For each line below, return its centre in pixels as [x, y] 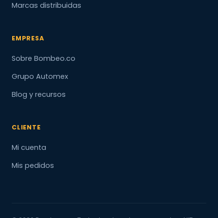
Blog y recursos [39, 94]
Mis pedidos [33, 165]
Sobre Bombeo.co [44, 58]
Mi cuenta [29, 147]
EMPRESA [28, 38]
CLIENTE [26, 127]
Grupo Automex [40, 76]
